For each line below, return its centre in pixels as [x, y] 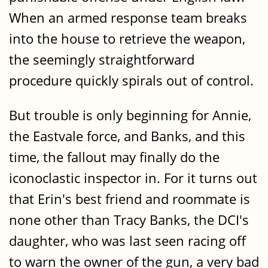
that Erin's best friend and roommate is [130, 199]
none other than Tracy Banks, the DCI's [129, 220]
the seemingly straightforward [102, 60]
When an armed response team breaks [128, 18]
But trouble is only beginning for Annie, [130, 115]
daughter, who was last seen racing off [127, 240]
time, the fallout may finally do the [114, 157]
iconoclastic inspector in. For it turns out [133, 178]
